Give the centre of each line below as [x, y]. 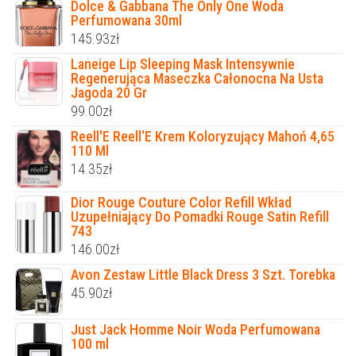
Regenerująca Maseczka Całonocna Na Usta [197, 78]
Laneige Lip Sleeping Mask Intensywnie [183, 64]
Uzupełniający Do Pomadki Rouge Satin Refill [200, 217]
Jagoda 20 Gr [109, 92]
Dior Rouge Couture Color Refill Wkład [181, 203]
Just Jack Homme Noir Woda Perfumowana [195, 330]
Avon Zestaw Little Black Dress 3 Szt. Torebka [203, 275]
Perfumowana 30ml [126, 20]
